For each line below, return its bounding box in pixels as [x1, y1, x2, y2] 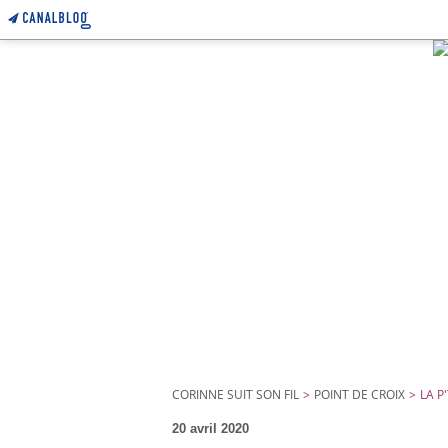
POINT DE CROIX [314, 386, 405, 403]
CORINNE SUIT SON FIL [172, 386, 299, 403]
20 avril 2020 [172, 421, 249, 436]
